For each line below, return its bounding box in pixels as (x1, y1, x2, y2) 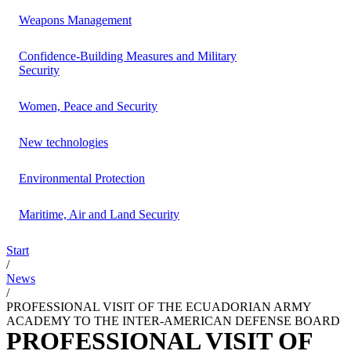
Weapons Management (19, 13, 132, 27)
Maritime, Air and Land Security (19, 207, 179, 221)
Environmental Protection (19, 171, 145, 185)
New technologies (19, 135, 108, 149)
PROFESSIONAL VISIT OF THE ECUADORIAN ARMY (6, 299, 311, 313)
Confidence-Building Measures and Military (19, 49, 237, 63)
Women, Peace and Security (19, 99, 157, 113)
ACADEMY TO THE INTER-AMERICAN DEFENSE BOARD (6, 313, 340, 327)
